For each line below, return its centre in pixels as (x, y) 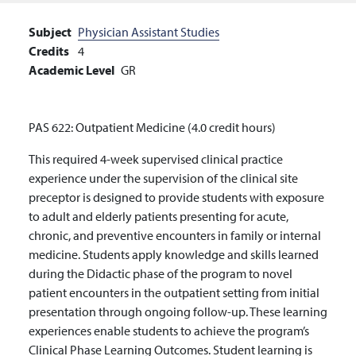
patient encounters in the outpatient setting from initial (174, 292)
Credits (49, 50)
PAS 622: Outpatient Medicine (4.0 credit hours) (152, 127)
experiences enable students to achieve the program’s (169, 330)
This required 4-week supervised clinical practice (156, 159)
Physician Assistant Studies (149, 31)
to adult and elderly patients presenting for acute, (159, 216)
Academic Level (72, 70)
